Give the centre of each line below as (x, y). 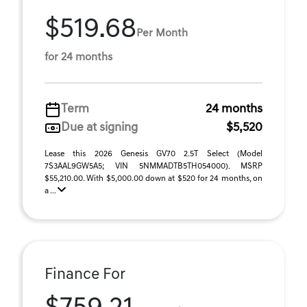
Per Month (162, 33)
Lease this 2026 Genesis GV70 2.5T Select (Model (153, 154)
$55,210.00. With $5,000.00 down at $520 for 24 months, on (153, 179)
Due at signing (99, 128)
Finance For (85, 275)
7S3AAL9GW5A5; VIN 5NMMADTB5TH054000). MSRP (153, 167)
